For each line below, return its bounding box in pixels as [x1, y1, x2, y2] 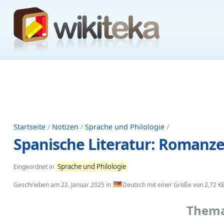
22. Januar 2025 [61, 180, 104, 189]
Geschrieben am [13, 180, 61, 189]
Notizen [52, 122, 78, 131]
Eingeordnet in [13, 162, 55, 171]
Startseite [13, 122, 45, 131]
